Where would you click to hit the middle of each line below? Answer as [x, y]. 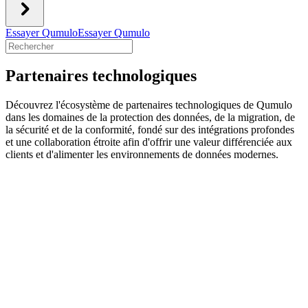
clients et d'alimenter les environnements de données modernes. [142, 155]
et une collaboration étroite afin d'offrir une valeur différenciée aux [149, 142]
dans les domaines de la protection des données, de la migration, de [150, 118]
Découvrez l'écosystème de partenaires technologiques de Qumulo [149, 105]
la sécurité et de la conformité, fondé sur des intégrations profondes [150, 130]
